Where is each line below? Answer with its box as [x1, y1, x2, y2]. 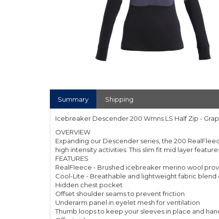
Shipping [105, 95, 133, 103]
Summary [58, 95, 88, 103]
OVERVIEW [55, 128, 90, 136]
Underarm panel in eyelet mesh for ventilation [55, 198, 200, 206]
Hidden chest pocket [55, 181, 123, 189]
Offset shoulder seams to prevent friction [55, 190, 185, 197]
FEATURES [55, 154, 88, 162]
